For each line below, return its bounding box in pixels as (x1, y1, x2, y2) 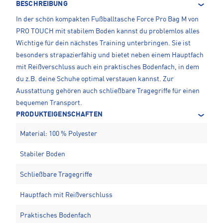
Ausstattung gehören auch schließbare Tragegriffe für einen (16, 88, 200, 95)
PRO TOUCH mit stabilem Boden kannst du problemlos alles (16, 28, 200, 35)
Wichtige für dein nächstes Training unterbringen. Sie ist (16, 40, 191, 47)
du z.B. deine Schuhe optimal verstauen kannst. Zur (16, 76, 174, 83)
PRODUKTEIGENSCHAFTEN (16, 111, 103, 118)
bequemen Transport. (16, 100, 82, 107)
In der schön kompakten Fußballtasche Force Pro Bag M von (16, 16, 199, 23)
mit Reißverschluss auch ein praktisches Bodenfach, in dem (16, 64, 199, 71)
